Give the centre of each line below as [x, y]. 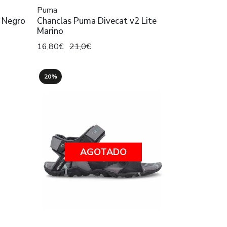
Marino [50, 31]
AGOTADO [103, 152]
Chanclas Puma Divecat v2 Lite [97, 21]
